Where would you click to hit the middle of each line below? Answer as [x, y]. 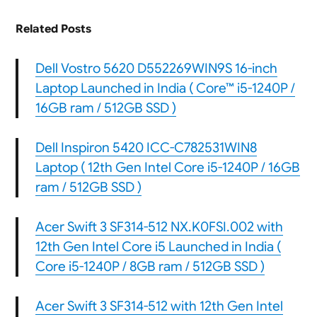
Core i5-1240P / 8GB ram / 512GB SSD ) [150, 267]
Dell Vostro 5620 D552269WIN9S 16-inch [156, 69]
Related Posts [53, 29]
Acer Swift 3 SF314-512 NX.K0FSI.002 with [159, 227]
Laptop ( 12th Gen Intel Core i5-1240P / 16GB [167, 168]
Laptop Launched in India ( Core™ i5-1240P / [165, 88]
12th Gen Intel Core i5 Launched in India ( [158, 247]
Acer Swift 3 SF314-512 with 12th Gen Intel [159, 306]
